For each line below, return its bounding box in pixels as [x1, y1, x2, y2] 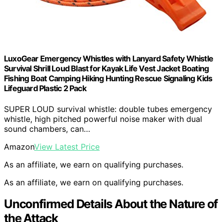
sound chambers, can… [4, 123, 90, 134]
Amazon [4, 141, 34, 152]
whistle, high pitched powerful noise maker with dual [4, 113, 202, 124]
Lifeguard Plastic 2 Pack [4, 83, 86, 94]
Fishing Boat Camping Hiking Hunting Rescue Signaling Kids [4, 73, 213, 84]
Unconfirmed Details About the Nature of [4, 197, 218, 212]
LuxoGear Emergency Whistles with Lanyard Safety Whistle [4, 54, 214, 64]
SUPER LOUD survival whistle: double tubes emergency [4, 104, 212, 114]
